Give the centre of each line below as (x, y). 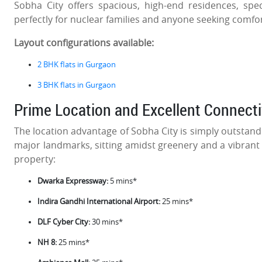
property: (35, 159)
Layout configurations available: (84, 42)
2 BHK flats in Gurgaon (77, 64)
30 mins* (106, 222)
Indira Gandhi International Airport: (99, 201)
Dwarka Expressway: (73, 181)
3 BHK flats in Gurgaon (77, 85)
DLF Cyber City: (64, 222)
